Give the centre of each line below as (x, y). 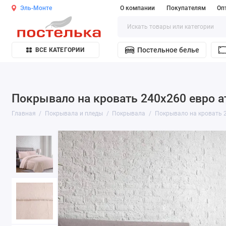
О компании (137, 8)
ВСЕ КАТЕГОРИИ (60, 50)
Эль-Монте (36, 8)
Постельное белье (168, 50)
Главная (23, 113)
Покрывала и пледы (74, 113)
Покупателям (186, 8)
